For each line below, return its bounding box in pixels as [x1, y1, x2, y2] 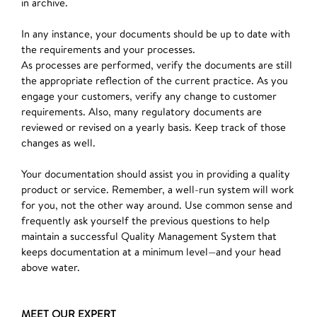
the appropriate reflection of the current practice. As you [21, 74, 288, 87]
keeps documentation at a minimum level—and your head [21, 245, 281, 258]
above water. [21, 260, 80, 274]
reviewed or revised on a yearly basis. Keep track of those [21, 120, 286, 134]
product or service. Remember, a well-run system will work [21, 183, 294, 196]
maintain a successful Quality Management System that [21, 229, 277, 243]
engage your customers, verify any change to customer [21, 89, 277, 103]
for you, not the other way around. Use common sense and [21, 198, 292, 212]
